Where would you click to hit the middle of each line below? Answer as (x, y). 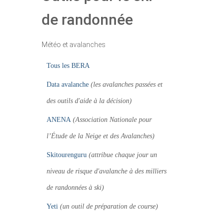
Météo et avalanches (73, 45)
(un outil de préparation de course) (109, 206)
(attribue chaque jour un (123, 155)
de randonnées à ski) (75, 188)
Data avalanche (67, 84)
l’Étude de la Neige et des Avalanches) (100, 136)
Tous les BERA (68, 66)
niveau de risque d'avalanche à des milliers (106, 171)
